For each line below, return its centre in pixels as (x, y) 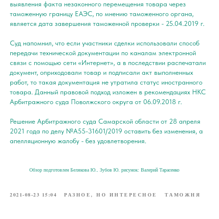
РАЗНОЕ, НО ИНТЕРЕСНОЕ (111, 194)
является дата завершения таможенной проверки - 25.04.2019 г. (107, 23)
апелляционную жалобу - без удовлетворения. (78, 141)
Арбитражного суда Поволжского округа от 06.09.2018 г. (96, 101)
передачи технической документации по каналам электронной (103, 53)
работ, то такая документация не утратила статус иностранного (106, 82)
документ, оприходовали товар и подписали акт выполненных (101, 72)
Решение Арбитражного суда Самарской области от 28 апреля (105, 121)
